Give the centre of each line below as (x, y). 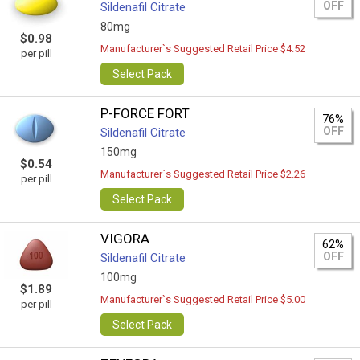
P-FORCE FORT (145, 113)
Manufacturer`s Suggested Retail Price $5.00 (203, 299)
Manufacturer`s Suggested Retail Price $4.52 (203, 49)
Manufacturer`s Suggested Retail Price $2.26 (203, 174)
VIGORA (125, 239)
